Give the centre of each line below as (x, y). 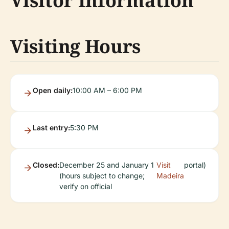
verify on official (86, 186)
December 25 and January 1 (107, 165)
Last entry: (51, 128)
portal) (195, 165)
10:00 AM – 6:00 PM (107, 90)
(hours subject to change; (102, 176)
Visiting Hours (75, 46)
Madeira (170, 176)
